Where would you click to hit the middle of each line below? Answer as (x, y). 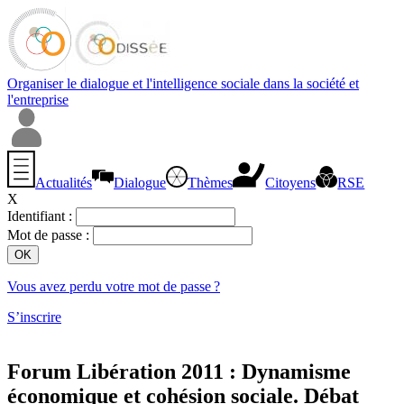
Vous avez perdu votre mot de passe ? (114, 286)
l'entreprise (38, 100)
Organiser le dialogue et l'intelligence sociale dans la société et (183, 83)
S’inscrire (34, 317)
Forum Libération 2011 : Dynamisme (179, 371)
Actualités (64, 182)
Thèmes (211, 182)
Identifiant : (41, 216)
